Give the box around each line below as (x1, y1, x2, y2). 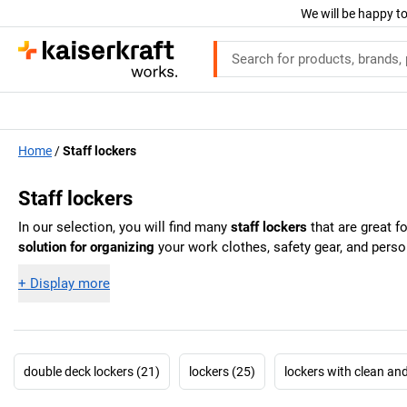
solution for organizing (18, 239, 154, 256)
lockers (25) (189, 363, 255, 379)
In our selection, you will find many (18, 219, 231, 236)
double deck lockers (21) (24, 363, 160, 379)
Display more (30, 274, 110, 292)
